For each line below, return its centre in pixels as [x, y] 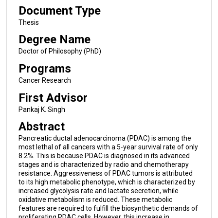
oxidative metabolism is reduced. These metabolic [95, 200]
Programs [45, 68]
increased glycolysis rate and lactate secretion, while [98, 191]
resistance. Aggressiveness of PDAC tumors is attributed [105, 173]
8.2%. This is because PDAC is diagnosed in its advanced [104, 156]
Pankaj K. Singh [42, 109]
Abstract [41, 127]
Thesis [28, 22]
